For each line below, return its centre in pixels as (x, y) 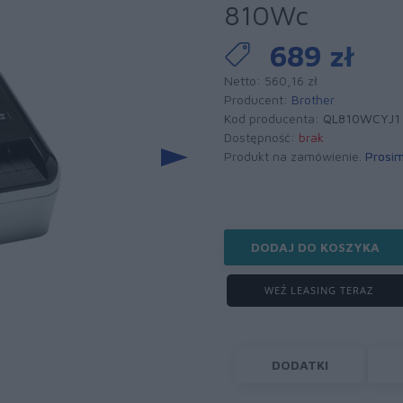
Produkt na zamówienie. (295, 156)
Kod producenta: (273, 118)
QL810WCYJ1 (362, 118)
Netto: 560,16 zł (271, 81)
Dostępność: (261, 137)
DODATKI (300, 365)
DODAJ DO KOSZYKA (315, 247)
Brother (313, 99)
